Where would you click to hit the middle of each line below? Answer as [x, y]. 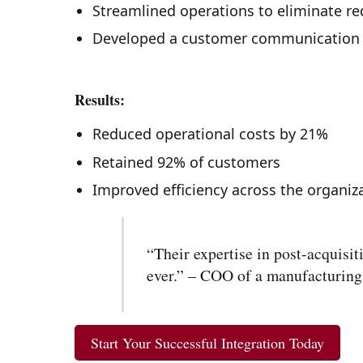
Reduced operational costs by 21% [210, 134]
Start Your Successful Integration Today [207, 342]
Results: [100, 99]
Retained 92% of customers [186, 162]
